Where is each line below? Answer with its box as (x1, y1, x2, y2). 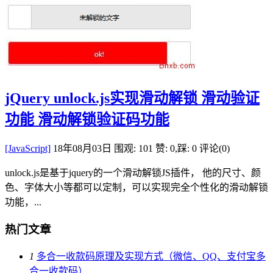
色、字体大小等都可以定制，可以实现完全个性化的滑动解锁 (5, 182, 268, 193)
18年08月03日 (53, 143, 112, 154)
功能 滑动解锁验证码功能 (5, 111, 169, 127)
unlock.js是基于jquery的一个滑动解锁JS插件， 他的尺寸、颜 (5, 168, 261, 179)
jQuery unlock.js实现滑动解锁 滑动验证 (5, 90, 260, 106)
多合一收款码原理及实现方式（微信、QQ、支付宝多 (37, 250, 266, 261)
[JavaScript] (5, 143, 51, 154)
